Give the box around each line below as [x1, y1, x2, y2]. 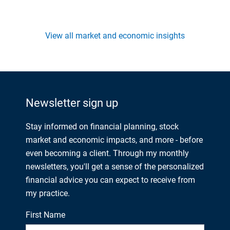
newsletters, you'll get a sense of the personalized [26, 161, 204, 171]
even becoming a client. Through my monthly [26, 148, 189, 158]
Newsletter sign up [26, 97, 118, 110]
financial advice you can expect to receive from [26, 175, 195, 185]
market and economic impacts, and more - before [26, 135, 203, 145]
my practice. [26, 188, 70, 198]
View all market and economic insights [45, 31, 185, 41]
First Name [26, 209, 65, 220]
